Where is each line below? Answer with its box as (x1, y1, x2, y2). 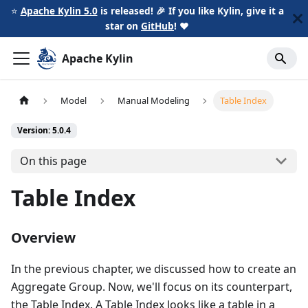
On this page (19, 153, 87, 169)
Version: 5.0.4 (17, 124, 71, 137)
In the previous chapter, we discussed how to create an (11, 261, 296, 276)
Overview (11, 228, 76, 247)
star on (105, 19, 141, 32)
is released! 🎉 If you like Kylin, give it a (97, 4, 284, 17)
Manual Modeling (117, 94, 190, 107)
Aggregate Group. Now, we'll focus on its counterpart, (11, 278, 292, 294)
